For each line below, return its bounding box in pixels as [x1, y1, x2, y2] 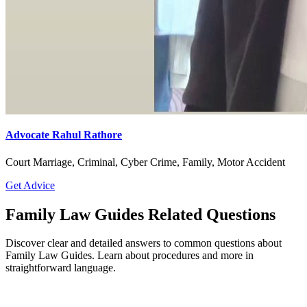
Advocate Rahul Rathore [5, 129, 122, 141]
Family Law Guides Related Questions [5, 205, 275, 223]
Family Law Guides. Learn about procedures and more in [5, 249, 254, 262]
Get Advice [5, 179, 55, 191]
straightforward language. [5, 262, 116, 274]
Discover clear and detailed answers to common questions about [5, 237, 282, 249]
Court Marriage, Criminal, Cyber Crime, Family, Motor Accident [5, 156, 285, 168]
